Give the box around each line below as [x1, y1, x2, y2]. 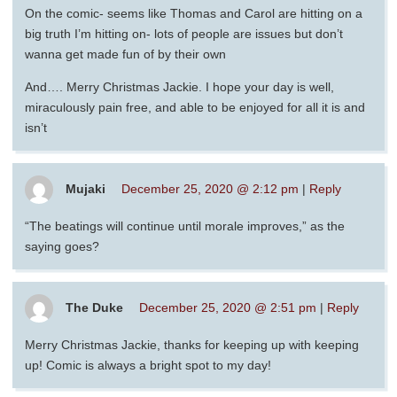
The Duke [66, 300, 123, 315]
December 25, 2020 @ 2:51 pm [139, 300, 316, 315]
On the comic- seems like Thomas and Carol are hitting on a [25, 5, 362, 20]
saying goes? [25, 238, 99, 253]
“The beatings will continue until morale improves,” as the [25, 218, 345, 233]
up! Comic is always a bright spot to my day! [25, 357, 271, 372]
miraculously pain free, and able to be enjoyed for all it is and [25, 99, 365, 114]
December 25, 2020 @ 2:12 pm [121, 181, 299, 196]
